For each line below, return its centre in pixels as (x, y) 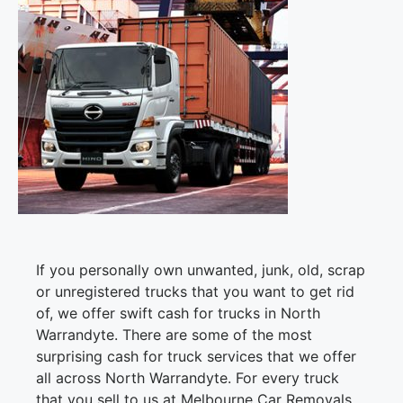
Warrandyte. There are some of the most (174, 335)
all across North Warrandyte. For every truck (188, 378)
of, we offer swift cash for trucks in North (178, 313)
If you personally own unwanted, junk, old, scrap (201, 270)
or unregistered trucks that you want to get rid (195, 292)
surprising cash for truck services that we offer (196, 357)
